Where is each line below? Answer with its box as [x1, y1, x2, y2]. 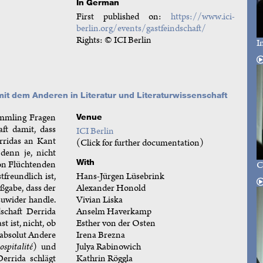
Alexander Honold [76, 181, 146, 195]
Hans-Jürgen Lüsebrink [76, 169, 164, 183]
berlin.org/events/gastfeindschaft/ [76, 22, 206, 36]
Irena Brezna [76, 228, 125, 242]
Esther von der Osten [76, 216, 156, 230]
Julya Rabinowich [76, 240, 141, 254]
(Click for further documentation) [76, 136, 204, 150]
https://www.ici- [170, 10, 235, 24]
